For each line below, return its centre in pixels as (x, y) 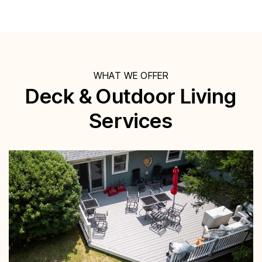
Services (131, 120)
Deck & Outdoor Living (131, 96)
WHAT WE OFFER (131, 75)
